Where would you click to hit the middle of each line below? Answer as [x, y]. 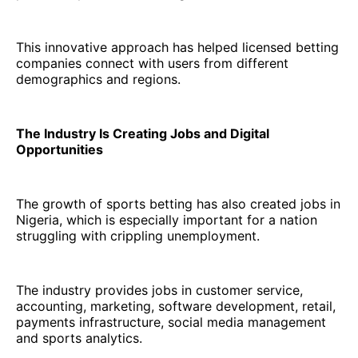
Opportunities [60, 149]
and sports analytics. [79, 338]
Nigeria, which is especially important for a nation [167, 219]
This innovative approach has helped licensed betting [177, 47]
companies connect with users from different [152, 63]
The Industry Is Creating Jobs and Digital [143, 133]
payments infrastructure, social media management [171, 322]
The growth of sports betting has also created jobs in [178, 203]
